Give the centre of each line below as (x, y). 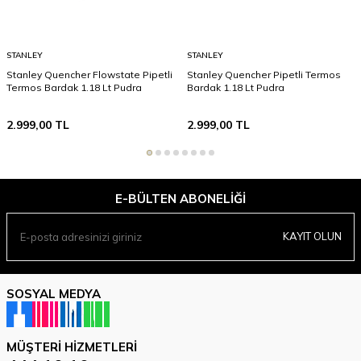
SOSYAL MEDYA (54, 293)
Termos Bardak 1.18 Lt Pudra (74, 87)
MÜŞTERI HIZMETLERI (72, 346)
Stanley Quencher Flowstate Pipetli (89, 74)
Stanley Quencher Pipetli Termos (263, 74)
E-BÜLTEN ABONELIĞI (180, 198)
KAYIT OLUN (312, 237)
